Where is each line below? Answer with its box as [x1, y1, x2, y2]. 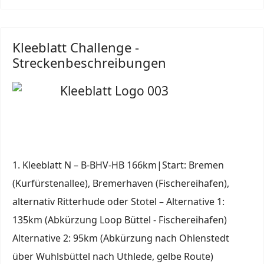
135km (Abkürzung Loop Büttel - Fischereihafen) [12, 213, 227, 226]
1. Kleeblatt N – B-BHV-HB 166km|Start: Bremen [12, 159, 224, 171]
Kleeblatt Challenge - [12, 38, 139, 56]
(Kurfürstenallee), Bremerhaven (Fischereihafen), [12, 177, 229, 190]
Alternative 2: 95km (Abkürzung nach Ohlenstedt [12, 232, 229, 245]
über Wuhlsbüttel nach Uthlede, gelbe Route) [12, 250, 213, 263]
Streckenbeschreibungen [12, 54, 166, 71]
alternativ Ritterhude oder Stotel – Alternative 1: [12, 195, 225, 208]
